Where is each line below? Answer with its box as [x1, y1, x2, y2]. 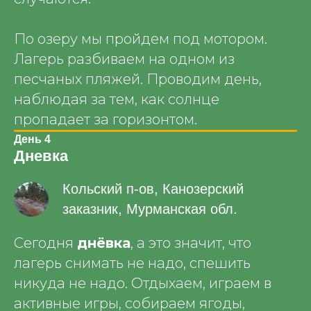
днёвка [77, 235, 131, 251]
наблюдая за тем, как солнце [14, 91, 219, 108]
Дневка [14, 147, 68, 165]
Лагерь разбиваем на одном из [14, 51, 235, 67]
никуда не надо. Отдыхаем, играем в [14, 275, 271, 292]
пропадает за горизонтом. [14, 111, 197, 128]
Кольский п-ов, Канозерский [62, 181, 244, 196]
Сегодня [14, 235, 77, 251]
